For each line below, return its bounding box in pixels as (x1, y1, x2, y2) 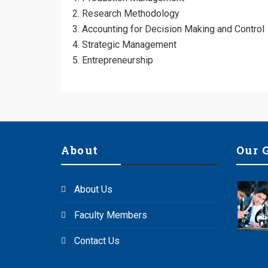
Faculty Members (74, 209, 147, 221)
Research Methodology (82, 8, 179, 19)
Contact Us (74, 235, 120, 246)
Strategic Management (82, 39, 176, 50)
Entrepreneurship (82, 54, 153, 66)
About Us (74, 184, 112, 195)
